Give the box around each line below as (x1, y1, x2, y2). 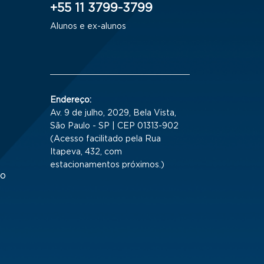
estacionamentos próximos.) (50, 161, 164, 170)
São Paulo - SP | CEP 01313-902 (50, 122, 179, 131)
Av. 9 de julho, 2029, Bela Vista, (50, 109, 176, 118)
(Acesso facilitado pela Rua (50, 135, 161, 144)
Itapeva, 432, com (50, 148, 122, 157)
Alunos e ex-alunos (50, 22, 126, 31)
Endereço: (50, 96, 91, 105)
